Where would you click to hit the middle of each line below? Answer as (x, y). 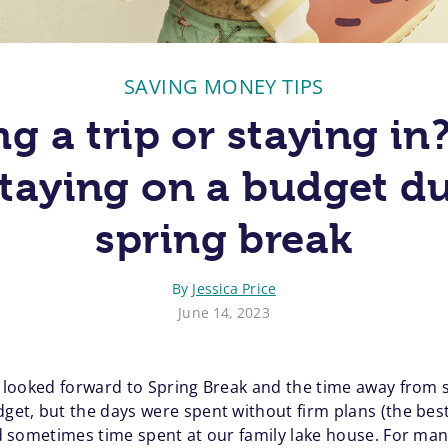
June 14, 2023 (224, 313)
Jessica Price (234, 289)
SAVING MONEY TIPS (224, 87)
